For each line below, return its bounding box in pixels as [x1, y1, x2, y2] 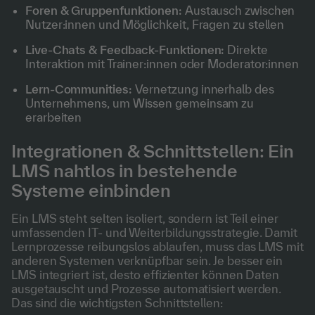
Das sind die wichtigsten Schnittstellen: [11, 296, 223, 309]
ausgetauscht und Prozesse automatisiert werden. [11, 282, 282, 295]
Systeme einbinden [11, 180, 171, 200]
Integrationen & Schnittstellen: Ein [11, 141, 294, 161]
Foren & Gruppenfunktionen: [25, 4, 182, 17]
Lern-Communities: [25, 82, 132, 96]
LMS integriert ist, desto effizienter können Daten [11, 268, 280, 281]
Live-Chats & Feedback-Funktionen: [25, 43, 225, 56]
